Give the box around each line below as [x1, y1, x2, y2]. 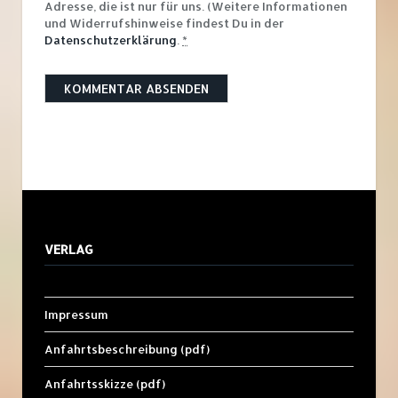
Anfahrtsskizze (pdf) [44, 377, 165, 392]
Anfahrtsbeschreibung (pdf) [44, 342, 210, 357]
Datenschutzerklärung [44, 33, 177, 48]
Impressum [44, 307, 108, 322]
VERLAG [44, 242, 93, 258]
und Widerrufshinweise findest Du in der [44, 16, 284, 31]
